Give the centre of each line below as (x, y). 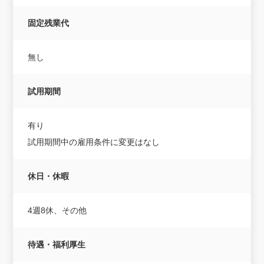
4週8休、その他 (57, 210)
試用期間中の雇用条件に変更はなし (94, 142)
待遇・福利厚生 (57, 244)
